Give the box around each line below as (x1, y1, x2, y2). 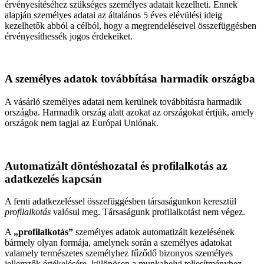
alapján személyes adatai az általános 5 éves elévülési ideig (5, 9, 222, 20)
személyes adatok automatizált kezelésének (73, 227, 235, 237)
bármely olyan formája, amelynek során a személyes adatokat (5, 237, 232, 248)
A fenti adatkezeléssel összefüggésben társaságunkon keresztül (5, 196, 236, 207)
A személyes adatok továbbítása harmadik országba (5, 72, 255, 85)
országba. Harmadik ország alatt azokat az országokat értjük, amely (5, 107, 254, 118)
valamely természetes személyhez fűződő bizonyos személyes (5, 248, 233, 259)
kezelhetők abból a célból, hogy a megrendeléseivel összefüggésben (5, 20, 256, 31)
